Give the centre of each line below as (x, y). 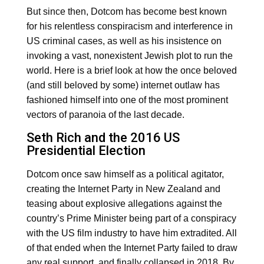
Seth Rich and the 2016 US (103, 138)
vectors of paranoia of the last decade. (105, 115)
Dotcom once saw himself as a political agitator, (125, 174)
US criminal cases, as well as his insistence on (124, 41)
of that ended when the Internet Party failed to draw (132, 248)
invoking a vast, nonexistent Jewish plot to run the (129, 56)
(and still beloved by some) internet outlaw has (123, 85)
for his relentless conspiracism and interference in (129, 27)
